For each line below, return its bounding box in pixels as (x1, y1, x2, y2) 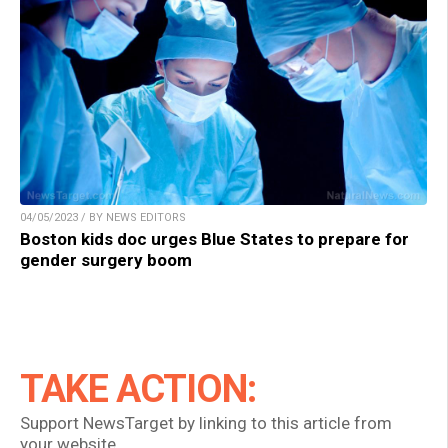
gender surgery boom (20, 250, 192, 271)
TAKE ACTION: (20, 367, 256, 412)
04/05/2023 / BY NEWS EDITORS (20, 211, 186, 225)
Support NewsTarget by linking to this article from (20, 413, 392, 434)
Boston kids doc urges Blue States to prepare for (20, 229, 409, 250)
